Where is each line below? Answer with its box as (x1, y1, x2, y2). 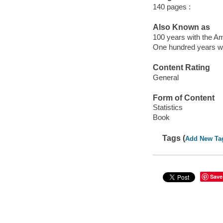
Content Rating (152, 63, 210, 72)
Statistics (152, 103, 183, 112)
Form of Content (152, 93, 215, 102)
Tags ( (162, 133, 186, 142)
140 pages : (152, 2, 191, 11)
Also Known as (152, 23, 210, 32)
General (152, 73, 179, 82)
